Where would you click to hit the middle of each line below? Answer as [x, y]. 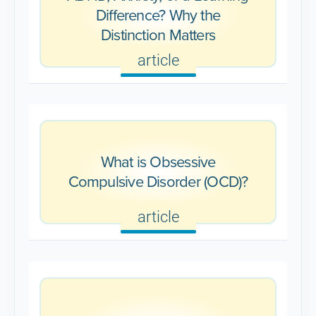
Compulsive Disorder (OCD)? [158, 182]
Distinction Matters [158, 35]
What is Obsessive [158, 162]
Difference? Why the [158, 15]
